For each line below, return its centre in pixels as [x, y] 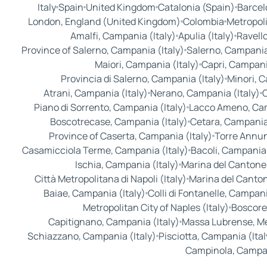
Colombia [203, 22]
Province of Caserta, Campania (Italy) [130, 136]
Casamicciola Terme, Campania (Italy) [105, 150]
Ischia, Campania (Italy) [127, 165]
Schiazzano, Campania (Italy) [91, 236]
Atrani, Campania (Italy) [96, 93]
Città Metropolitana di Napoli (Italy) [110, 179]
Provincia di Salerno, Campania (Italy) [142, 79]
